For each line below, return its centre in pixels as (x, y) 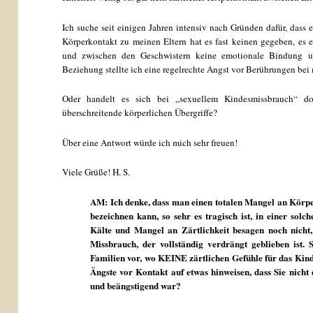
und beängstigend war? (136, 285)
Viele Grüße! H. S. (96, 172)
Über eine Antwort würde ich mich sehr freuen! (150, 142)
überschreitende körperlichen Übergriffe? (140, 113)
